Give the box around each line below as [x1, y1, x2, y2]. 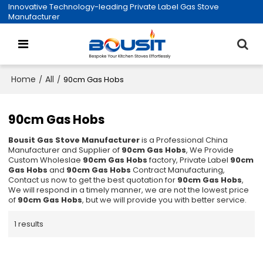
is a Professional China [140, 134, 228, 146]
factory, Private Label [147, 154, 231, 166]
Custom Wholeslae [8, 154, 83, 166]
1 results [14, 218, 44, 230]
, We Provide [186, 144, 234, 156]
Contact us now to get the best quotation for [8, 174, 178, 186]
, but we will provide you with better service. [82, 194, 247, 206]
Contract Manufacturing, [131, 164, 225, 176]
